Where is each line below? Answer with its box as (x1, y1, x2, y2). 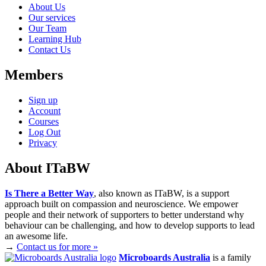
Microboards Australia (119, 252, 210, 263)
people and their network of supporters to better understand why (5, 210, 244, 220)
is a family (210, 252, 251, 263)
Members (5, 67, 63, 83)
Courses (28, 116, 59, 127)
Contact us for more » (17, 242, 98, 252)
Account (28, 106, 61, 116)
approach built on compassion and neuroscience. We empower (5, 199, 238, 210)
